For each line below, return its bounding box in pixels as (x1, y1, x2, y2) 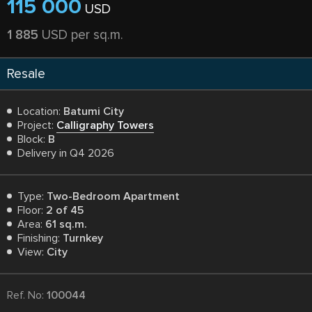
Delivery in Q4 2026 (17, 146, 114, 160)
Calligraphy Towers (56, 118, 154, 132)
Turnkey (63, 231, 103, 245)
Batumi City (63, 104, 124, 118)
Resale (7, 65, 45, 82)
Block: (17, 132, 48, 146)
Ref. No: (7, 288, 47, 302)
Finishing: (17, 231, 63, 245)
